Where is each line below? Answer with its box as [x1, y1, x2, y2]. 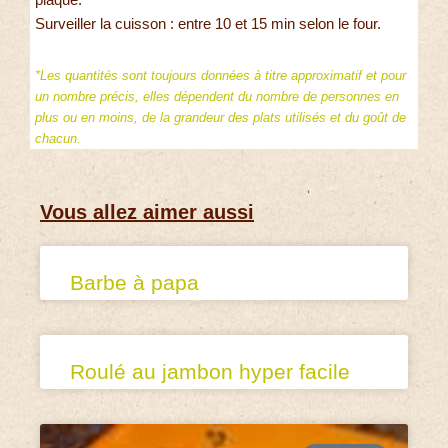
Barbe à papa [70, 271, 199, 295]
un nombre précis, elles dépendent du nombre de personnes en [35, 88, 399, 104]
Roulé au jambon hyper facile [70, 360, 350, 384]
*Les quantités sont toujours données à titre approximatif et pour [35, 67, 406, 83]
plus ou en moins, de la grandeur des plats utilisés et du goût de [35, 109, 406, 125]
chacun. [35, 130, 81, 146]
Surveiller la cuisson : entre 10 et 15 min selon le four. [35, 14, 381, 32]
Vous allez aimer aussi [40, 201, 254, 224]
